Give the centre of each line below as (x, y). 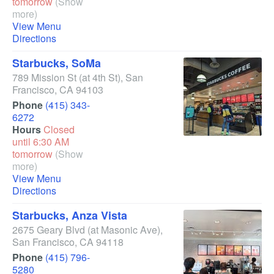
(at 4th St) (100, 77)
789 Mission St (44, 77)
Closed (59, 129)
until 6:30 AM (41, 142)
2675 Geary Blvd (49, 230)
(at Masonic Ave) (124, 230)
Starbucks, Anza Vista (70, 215)
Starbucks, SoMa (57, 63)
